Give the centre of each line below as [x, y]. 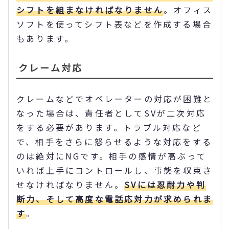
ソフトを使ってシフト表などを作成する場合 [114, 24]
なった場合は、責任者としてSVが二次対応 [111, 113]
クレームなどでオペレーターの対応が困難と [115, 99]
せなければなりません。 [71, 185]
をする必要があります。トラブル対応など [109, 128]
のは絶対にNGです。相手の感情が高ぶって [112, 156]
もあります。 [45, 39]
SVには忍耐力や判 [165, 185]
